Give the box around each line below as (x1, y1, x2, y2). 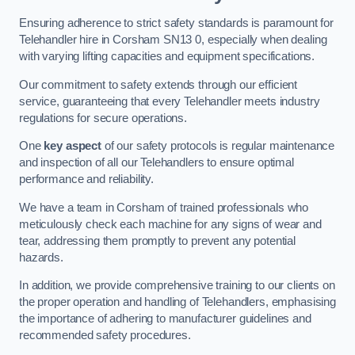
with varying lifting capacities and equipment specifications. (19, 49, 315, 63)
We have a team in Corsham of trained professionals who (19, 200, 309, 214)
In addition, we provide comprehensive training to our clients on (19, 279, 335, 292)
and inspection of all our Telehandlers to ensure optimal (19, 156, 294, 170)
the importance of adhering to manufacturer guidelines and (19, 312, 311, 326)
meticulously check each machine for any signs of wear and (19, 217, 322, 231)
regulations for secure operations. (19, 111, 188, 124)
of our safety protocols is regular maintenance (101, 139, 335, 153)
